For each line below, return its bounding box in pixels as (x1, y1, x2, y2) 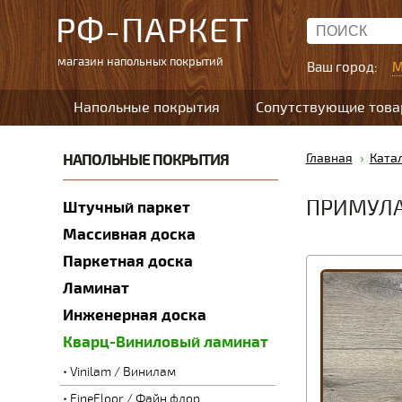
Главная (305, 151, 353, 166)
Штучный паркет (62, 198, 190, 217)
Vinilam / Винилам (69, 364, 176, 380)
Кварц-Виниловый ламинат (62, 333, 268, 352)
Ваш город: (307, 59, 380, 75)
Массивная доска (62, 225, 196, 244)
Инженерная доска (62, 306, 206, 325)
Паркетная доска (62, 252, 193, 271)
